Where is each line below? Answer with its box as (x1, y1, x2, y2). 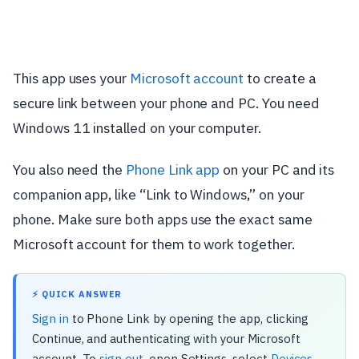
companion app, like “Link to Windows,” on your (13, 185, 305, 204)
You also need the (13, 160, 127, 179)
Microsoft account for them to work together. (13, 235, 295, 253)
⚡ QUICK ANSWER (32, 288, 123, 300)
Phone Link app (126, 160, 220, 179)
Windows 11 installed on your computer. (13, 119, 262, 137)
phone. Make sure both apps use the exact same (13, 210, 313, 228)
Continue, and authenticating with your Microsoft (32, 331, 301, 346)
